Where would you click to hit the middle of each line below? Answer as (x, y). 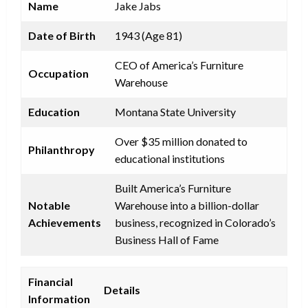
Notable (49, 205)
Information (59, 298)
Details (122, 289)
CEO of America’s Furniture (179, 65)
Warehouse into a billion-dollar (187, 205)
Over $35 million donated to (181, 141)
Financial (51, 281)
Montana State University (175, 111)
